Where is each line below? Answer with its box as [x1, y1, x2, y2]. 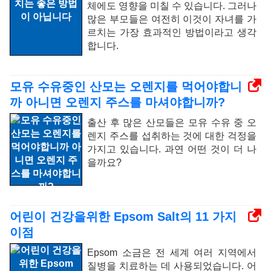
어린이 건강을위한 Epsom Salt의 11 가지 [10, 210, 237, 223]
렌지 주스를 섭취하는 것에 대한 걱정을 [87, 131, 256, 141]
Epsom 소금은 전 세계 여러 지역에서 [87, 247, 256, 258]
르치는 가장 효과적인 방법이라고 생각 [87, 27, 256, 38]
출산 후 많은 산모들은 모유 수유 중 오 [87, 117, 256, 128]
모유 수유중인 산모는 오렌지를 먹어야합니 [10, 80, 242, 93]
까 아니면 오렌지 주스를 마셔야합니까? [10, 96, 225, 109]
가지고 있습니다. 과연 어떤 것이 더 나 [87, 144, 256, 154]
